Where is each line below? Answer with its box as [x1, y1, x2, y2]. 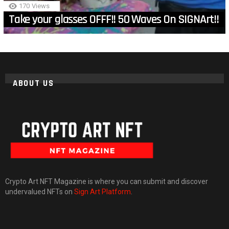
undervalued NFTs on [5, 187, 74, 196]
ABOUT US [13, 78, 54, 89]
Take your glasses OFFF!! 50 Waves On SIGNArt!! [9, 12, 219, 28]
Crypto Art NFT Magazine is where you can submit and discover [5, 177, 208, 186]
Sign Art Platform [74, 187, 131, 196]
